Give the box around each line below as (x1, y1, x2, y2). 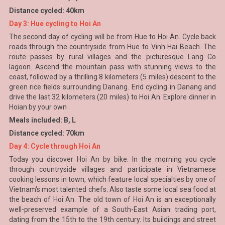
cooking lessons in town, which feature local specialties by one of (9, 175, 216, 183)
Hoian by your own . (9, 103, 70, 111)
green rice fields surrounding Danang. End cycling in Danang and (9, 83, 216, 91)
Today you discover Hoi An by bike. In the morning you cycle (9, 155, 216, 163)
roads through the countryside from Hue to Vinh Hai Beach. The (9, 43, 216, 51)
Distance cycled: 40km (9, 7, 84, 15)
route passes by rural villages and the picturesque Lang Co (9, 53, 216, 61)
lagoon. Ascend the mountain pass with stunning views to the (9, 63, 216, 71)
